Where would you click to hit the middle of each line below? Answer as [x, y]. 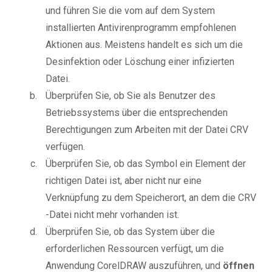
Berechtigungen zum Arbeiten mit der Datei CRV [147, 130]
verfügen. [65, 147]
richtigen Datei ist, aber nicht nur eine [124, 181]
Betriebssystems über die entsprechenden [137, 113]
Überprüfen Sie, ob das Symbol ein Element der [146, 164]
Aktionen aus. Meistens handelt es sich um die [144, 45]
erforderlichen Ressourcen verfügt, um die [135, 249]
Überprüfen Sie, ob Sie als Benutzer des [131, 96]
